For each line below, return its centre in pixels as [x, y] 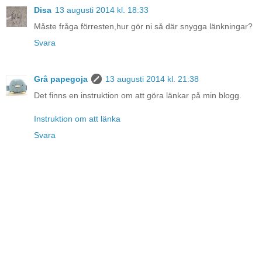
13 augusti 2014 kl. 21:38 [152, 79]
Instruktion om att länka [77, 118]
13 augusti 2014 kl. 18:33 [102, 10]
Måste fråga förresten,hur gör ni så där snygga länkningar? [143, 26]
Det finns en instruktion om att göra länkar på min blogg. [138, 95]
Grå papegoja [61, 79]
